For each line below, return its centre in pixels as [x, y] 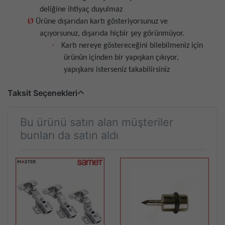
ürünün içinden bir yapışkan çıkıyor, [121, 58]
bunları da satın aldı [69, 135]
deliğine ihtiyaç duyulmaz [81, 9]
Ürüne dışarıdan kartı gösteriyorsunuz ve [102, 21]
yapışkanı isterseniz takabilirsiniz [117, 70]
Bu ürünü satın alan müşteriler [97, 122]
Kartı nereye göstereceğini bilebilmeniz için [132, 45]
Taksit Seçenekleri [42, 93]
